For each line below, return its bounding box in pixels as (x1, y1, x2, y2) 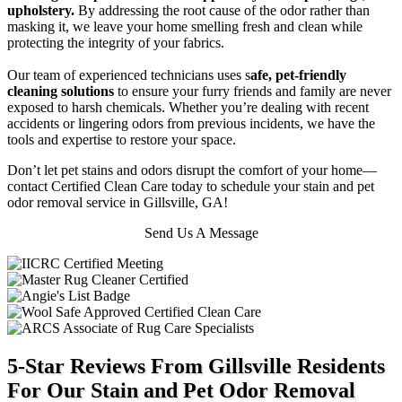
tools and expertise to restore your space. (7, 131, 236, 147)
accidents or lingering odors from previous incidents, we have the (7, 115, 375, 131)
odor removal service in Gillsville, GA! (7, 194, 228, 210)
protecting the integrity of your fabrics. (7, 34, 224, 50)
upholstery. (7, 2, 74, 18)
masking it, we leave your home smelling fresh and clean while (7, 18, 363, 34)
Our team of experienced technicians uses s (7, 66, 250, 83)
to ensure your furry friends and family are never (114, 83, 391, 99)
